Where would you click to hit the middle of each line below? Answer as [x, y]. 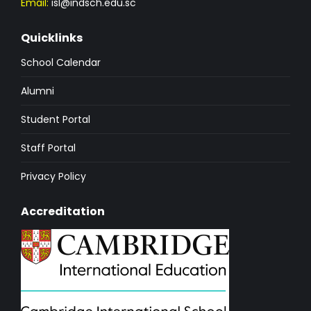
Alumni [37, 91]
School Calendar [61, 63]
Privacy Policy [53, 177]
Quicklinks [52, 38]
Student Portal [56, 120]
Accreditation [63, 212]
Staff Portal [48, 148]
